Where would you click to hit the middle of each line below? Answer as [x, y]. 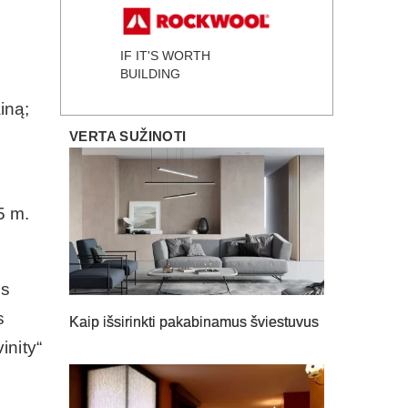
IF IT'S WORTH [165, 55]
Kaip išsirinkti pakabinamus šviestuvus [194, 322]
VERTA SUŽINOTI [128, 136]
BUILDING [150, 73]
